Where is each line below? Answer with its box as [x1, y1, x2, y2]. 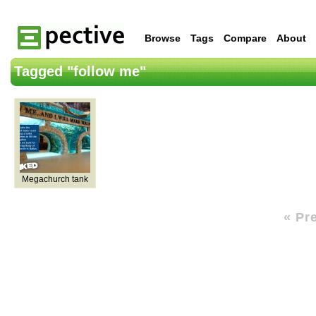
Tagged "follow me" [14, 63, 146, 79]
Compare [224, 32, 267, 44]
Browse [145, 32, 181, 44]
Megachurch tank [22, 174, 88, 184]
